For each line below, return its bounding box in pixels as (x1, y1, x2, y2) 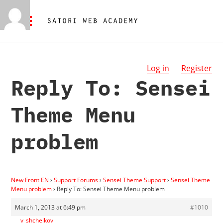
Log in (146, 63, 169, 74)
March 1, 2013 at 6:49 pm (15, 203, 86, 212)
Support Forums (54, 175, 99, 184)
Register (181, 63, 212, 74)
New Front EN (11, 175, 49, 184)
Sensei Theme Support (103, 175, 166, 184)
